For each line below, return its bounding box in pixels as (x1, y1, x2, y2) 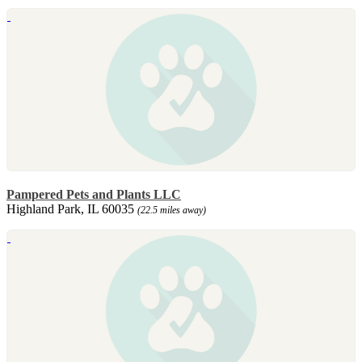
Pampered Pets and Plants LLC (6, 187, 181, 201)
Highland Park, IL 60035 (6, 201, 137, 216)
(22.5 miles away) (137, 204, 206, 216)
